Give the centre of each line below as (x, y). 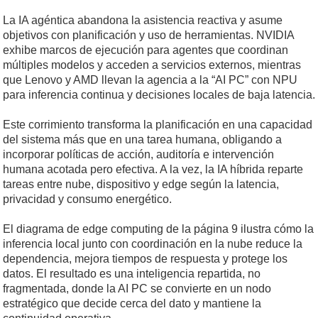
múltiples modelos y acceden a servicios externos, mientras (152, 65)
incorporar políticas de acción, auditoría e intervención (138, 155)
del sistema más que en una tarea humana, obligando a (142, 140)
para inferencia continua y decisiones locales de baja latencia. (159, 95)
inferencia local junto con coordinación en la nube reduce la (153, 244)
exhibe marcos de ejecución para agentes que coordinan (146, 50)
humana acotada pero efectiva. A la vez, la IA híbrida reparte (153, 170)
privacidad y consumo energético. (87, 199)
